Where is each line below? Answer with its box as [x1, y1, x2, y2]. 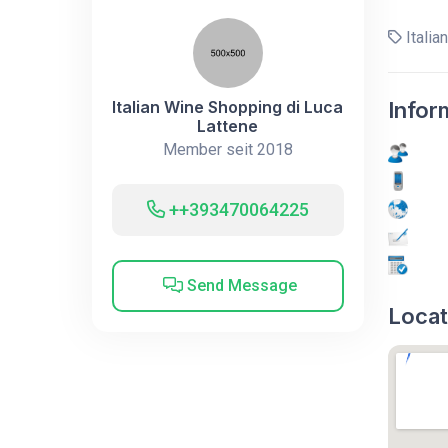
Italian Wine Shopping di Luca [112, 96, 344, 117]
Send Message [183, 275, 298, 295]
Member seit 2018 [162, 139, 293, 159]
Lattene [197, 115, 259, 136]
